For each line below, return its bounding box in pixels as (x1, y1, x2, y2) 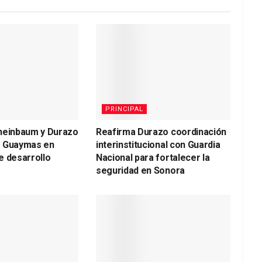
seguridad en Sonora (95, 165, 185, 177)
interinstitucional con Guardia (95, 139, 220, 151)
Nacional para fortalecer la (95, 152, 210, 164)
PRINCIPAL (105, 105, 143, 113)
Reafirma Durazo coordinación (95, 126, 227, 138)
